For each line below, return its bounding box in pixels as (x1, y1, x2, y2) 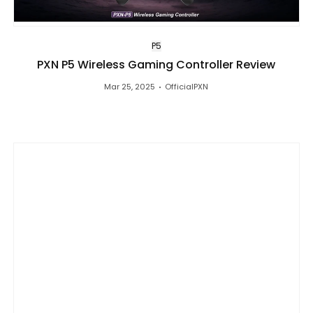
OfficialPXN (165, 81, 209, 93)
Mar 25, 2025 (104, 81, 156, 93)
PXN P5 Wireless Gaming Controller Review (37, 57, 276, 73)
